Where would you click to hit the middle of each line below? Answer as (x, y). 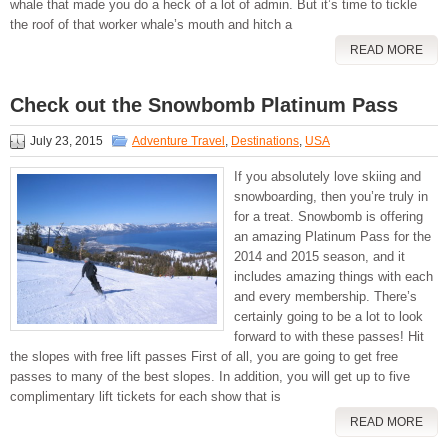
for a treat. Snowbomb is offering (328, 217)
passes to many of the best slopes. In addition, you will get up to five (210, 377)
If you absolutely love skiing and (327, 177)
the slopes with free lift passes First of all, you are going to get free (204, 357)
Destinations (265, 141)
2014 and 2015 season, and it (319, 257)
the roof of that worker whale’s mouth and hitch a (151, 25)
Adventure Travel (178, 141)
